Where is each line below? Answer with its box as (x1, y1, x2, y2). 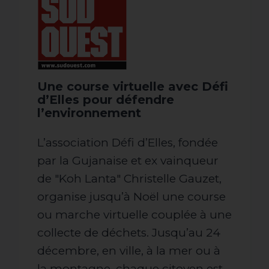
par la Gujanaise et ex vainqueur (37, 153, 219, 168)
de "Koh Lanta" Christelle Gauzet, (37, 171, 222, 186)
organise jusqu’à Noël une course (37, 189, 226, 204)
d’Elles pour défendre (37, 92, 174, 107)
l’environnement (37, 105, 141, 120)
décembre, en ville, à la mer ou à (37, 243, 220, 258)
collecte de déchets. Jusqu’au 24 (37, 225, 220, 240)
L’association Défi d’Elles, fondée (37, 135, 218, 150)
